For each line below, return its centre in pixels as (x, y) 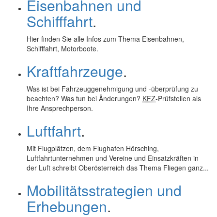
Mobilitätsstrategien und (104, 190)
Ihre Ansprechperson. (60, 108)
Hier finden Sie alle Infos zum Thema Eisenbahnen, (105, 39)
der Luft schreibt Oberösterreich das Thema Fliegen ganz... (118, 168)
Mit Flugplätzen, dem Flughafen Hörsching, (93, 148)
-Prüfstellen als (178, 98)
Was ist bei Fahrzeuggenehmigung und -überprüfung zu (112, 89)
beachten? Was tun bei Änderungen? (85, 98)
